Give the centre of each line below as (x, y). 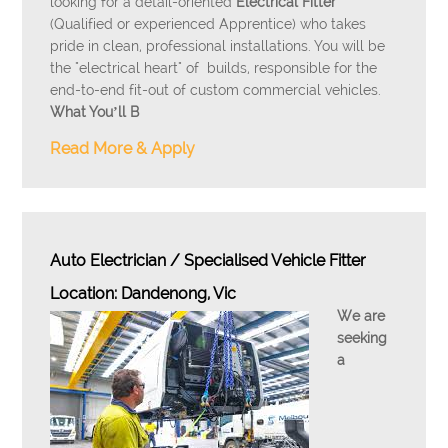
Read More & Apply (123, 148)
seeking (362, 338)
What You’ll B (95, 112)
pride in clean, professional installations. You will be (218, 46)
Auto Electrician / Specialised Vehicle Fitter (208, 260)
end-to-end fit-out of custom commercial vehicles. (216, 90)
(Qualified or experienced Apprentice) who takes (208, 24)
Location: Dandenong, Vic (143, 293)
